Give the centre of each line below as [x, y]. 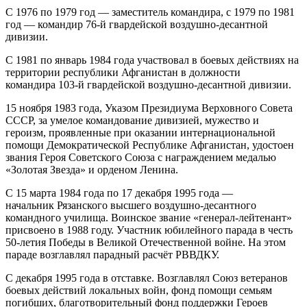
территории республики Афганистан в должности [123, 73]
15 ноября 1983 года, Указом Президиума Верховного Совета [149, 108]
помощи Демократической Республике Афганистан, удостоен [150, 145]
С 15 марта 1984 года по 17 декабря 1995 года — [119, 193]
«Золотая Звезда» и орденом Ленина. [92, 170]
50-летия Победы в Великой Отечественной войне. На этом [146, 243]
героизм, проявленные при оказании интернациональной [140, 133]
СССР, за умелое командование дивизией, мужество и [132, 121]
